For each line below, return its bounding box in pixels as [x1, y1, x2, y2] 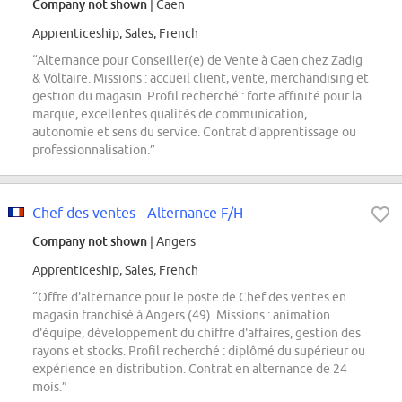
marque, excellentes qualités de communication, [32, 107, 307, 122]
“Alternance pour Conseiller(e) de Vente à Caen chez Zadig [32, 53, 363, 68]
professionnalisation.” [32, 143, 155, 158]
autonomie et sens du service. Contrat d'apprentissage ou [32, 125, 356, 140]
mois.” [32, 380, 67, 395]
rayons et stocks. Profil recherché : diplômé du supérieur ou [32, 344, 365, 359]
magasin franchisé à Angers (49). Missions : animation [32, 308, 330, 323]
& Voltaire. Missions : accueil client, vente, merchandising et [32, 71, 369, 86]
